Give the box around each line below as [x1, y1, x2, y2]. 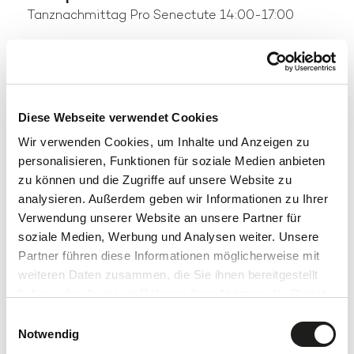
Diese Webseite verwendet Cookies [18, 110, 218, 124]
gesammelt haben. [18, 306, 120, 319]
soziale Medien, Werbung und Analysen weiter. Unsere [18, 230, 319, 243]
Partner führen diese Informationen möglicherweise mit [18, 249, 320, 262]
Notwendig [18, 326, 79, 341]
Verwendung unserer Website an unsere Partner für [18, 211, 301, 224]
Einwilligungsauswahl [6, 311, 116, 325]
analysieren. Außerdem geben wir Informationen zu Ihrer [18, 192, 328, 205]
